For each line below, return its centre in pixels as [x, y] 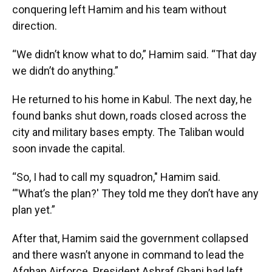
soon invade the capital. [69, 148]
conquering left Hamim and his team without [119, 9]
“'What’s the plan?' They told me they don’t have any [135, 193]
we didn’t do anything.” [65, 71]
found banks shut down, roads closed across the [129, 116]
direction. [35, 26]
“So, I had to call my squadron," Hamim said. [116, 177]
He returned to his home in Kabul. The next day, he [132, 99]
